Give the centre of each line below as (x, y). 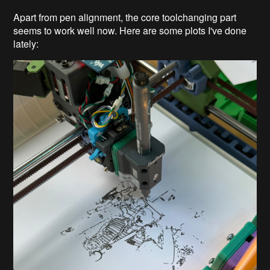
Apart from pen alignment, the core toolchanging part (125, 17)
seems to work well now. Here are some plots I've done (130, 30)
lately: (27, 43)
